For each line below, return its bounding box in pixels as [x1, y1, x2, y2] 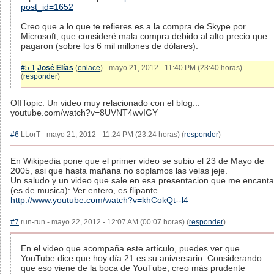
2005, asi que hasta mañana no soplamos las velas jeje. [10, 166, 228, 176]
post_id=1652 [21, 2, 73, 12]
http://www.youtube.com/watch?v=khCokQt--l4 [10, 195, 188, 205]
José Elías [37, 64, 73, 72]
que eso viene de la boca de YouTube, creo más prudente [21, 263, 245, 273]
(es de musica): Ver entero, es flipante [10, 185, 158, 195]
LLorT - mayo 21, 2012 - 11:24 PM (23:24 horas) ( [19, 130, 184, 139]
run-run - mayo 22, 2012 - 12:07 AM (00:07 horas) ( [19, 218, 189, 226]
